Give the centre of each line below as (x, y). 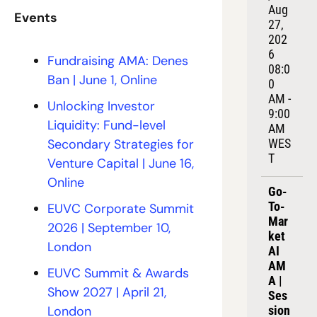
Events (36, 17)
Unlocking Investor (101, 106)
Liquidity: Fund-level (106, 125)
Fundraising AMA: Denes (118, 60)
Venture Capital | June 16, (121, 163)
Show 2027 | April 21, (107, 292)
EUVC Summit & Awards (118, 273)
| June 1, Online (115, 80)
